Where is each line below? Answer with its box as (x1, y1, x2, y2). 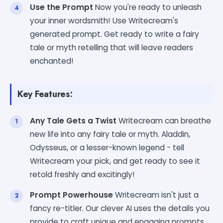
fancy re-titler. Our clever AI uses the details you (30, 203, 210, 214)
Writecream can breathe (116, 115, 211, 126)
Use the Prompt (30, 1, 93, 12)
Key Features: (17, 87, 73, 101)
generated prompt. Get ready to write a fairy (30, 28, 199, 39)
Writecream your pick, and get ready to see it (30, 155, 200, 166)
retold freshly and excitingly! (30, 169, 135, 180)
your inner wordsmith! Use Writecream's (30, 15, 178, 26)
